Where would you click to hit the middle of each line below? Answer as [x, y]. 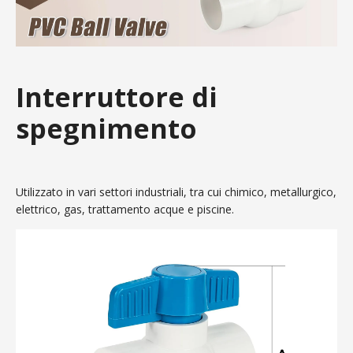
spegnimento [106, 129]
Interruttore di [117, 97]
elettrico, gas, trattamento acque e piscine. [125, 210]
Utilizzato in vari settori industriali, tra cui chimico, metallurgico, [176, 192]
